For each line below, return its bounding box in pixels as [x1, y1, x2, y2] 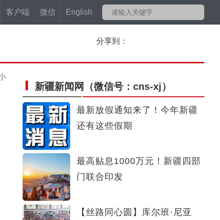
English [66, 8, 92, 16]
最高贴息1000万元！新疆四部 [77, 156, 201, 166]
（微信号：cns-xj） [84, 81, 171, 92]
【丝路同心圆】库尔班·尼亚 [77, 207, 192, 217]
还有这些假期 [77, 121, 133, 131]
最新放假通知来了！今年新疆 [77, 105, 198, 115]
